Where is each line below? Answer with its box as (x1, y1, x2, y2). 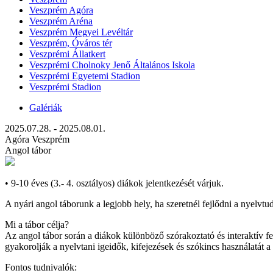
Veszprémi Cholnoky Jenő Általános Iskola (29, 60, 195, 70)
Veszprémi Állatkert (29, 49, 105, 59)
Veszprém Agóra (29, 5, 93, 15)
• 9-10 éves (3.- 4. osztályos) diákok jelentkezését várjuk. (5, 178, 224, 188)
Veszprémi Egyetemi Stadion (29, 71, 140, 81)
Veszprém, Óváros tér (29, 38, 112, 48)
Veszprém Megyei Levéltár (29, 27, 133, 37)
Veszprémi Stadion (29, 82, 101, 92)
